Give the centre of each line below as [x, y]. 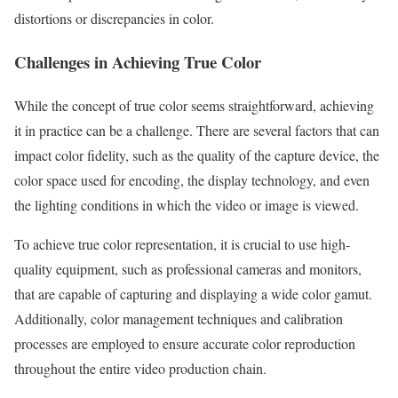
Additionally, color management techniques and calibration [179, 318]
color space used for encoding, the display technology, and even [192, 179]
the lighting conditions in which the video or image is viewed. [187, 204]
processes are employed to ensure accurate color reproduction [185, 343]
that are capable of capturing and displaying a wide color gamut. [193, 293]
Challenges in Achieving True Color [138, 61]
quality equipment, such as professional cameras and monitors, [188, 268]
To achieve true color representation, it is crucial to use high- [182, 243]
